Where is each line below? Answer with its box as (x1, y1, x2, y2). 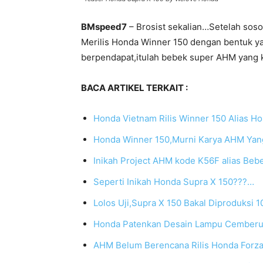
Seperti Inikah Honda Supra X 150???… (93, 176, 254, 187)
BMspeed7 (81, 21, 127, 32)
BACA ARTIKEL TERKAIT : (81, 82, 188, 93)
